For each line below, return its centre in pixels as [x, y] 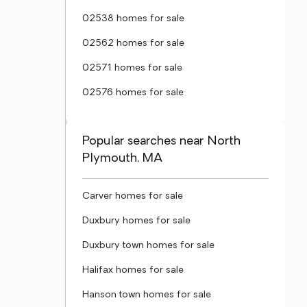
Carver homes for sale [133, 196]
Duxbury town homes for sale [148, 246]
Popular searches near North [161, 142]
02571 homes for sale [132, 68]
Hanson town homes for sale [147, 295]
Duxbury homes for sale [136, 221]
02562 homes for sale [133, 44]
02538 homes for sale [133, 19]
